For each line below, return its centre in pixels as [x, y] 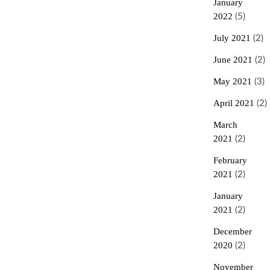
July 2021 [232, 38]
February [230, 160]
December [232, 231]
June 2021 [233, 60]
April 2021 [234, 103]
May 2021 [232, 81]
